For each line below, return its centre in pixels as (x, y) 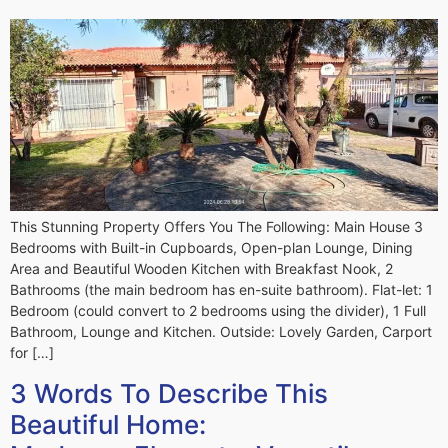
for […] (32, 353)
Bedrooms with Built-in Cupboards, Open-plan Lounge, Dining (211, 248)
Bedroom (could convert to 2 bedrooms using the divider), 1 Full (218, 311)
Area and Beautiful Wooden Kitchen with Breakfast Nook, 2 (201, 269)
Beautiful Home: (108, 424)
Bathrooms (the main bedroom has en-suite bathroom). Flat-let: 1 (221, 290)
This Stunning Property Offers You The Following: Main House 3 (216, 227)
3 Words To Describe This (169, 393)
